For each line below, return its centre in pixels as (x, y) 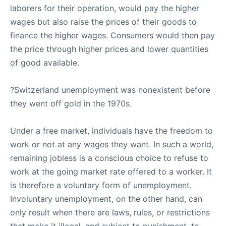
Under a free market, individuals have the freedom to (111, 131)
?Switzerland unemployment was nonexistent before (110, 90)
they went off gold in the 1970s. (71, 103)
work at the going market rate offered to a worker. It (111, 172)
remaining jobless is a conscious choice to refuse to (109, 158)
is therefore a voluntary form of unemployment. (101, 185)
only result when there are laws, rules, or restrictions (110, 212)
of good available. (46, 63)
